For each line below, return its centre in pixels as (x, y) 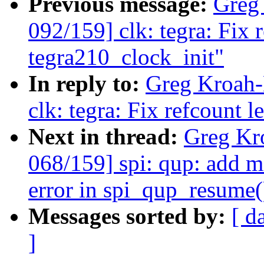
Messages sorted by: (130, 216)
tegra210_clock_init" (126, 57)
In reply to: (87, 84)
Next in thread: (106, 137)
